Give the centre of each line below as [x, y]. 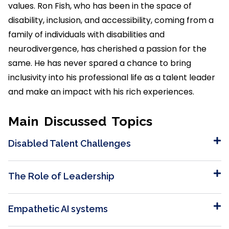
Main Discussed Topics [80, 121]
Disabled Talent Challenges [70, 143]
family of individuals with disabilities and [86, 34]
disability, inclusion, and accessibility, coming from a [111, 20]
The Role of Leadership [61, 176]
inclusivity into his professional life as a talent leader [112, 77]
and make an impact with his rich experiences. [101, 91]
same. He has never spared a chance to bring [100, 63]
